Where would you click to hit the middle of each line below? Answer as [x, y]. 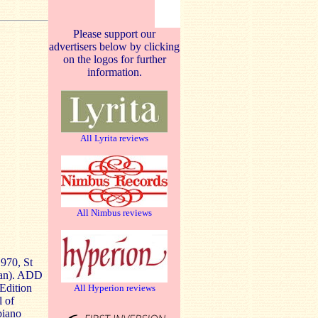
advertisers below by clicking [114, 46]
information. [114, 72]
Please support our [114, 34]
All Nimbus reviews [114, 213]
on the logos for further [114, 59]
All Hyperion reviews [114, 288]
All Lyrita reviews [114, 138]
